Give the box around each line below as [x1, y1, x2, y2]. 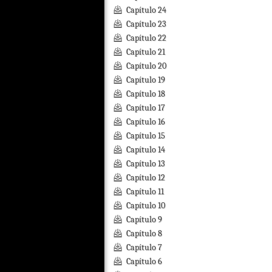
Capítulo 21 [126, 47, 165, 57]
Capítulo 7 [126, 242, 162, 253]
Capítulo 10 [126, 200, 165, 211]
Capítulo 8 [126, 228, 162, 239]
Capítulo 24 [126, 5, 166, 15]
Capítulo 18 [126, 89, 165, 99]
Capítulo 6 [126, 256, 162, 267]
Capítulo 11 [126, 186, 164, 197]
